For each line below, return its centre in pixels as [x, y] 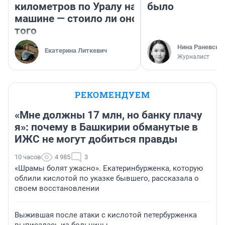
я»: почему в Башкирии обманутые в [106, 127]
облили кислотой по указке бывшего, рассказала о [107, 179]
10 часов [28, 157]
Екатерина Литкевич [76, 51]
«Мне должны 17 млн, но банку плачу [108, 115]
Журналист [193, 57]
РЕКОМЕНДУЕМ [113, 95]
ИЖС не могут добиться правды [96, 139]
